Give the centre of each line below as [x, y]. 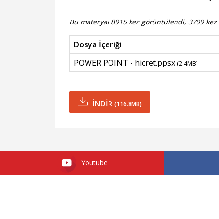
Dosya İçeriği [98, 44]
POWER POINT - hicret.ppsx [125, 63]
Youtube [94, 162]
